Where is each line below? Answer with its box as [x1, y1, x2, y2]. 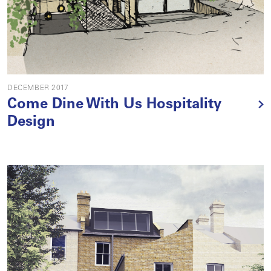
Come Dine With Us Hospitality [7, 98, 221, 113]
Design [7, 116, 55, 130]
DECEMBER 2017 [7, 85, 69, 92]
